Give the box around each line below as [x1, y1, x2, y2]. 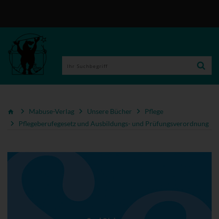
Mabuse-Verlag [29, 107, 74, 115]
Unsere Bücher [87, 107, 132, 115]
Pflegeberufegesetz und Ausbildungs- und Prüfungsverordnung [19, 119, 209, 128]
